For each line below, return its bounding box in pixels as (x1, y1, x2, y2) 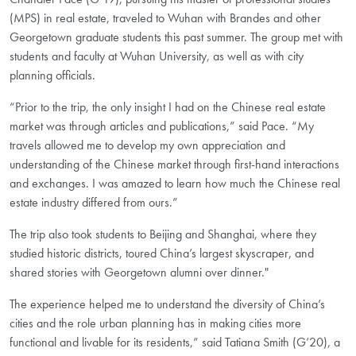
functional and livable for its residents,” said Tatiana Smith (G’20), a (10, 333, 340, 350)
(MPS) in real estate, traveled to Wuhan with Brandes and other (10, 9, 321, 26)
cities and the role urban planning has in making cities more (10, 314, 301, 331)
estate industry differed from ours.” (10, 193, 178, 211)
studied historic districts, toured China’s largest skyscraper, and (10, 244, 314, 261)
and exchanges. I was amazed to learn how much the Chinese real (10, 174, 340, 192)
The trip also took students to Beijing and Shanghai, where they (10, 225, 316, 242)
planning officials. (10, 66, 95, 83)
